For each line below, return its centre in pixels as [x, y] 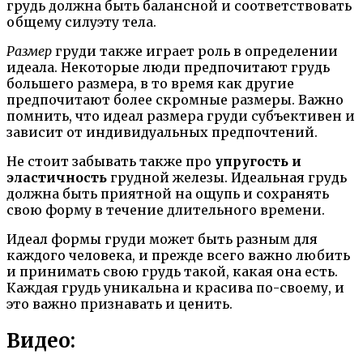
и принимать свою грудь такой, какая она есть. [172, 271]
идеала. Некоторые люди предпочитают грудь [168, 67]
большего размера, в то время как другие [150, 83]
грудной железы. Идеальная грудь [227, 177]
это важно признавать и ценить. [120, 303]
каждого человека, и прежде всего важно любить [178, 255]
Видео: [41, 340]
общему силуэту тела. [81, 21]
